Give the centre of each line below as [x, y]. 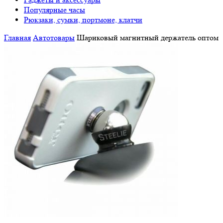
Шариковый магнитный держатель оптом [147, 37]
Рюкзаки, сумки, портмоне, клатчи [83, 19]
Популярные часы [55, 9]
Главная [17, 37]
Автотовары [54, 37]
